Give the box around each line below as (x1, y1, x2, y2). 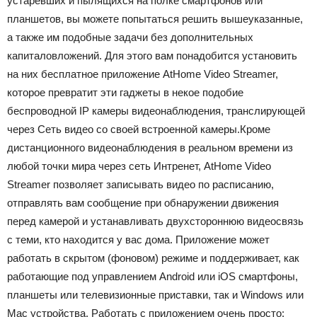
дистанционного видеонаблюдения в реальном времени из (7, 142, 293, 154)
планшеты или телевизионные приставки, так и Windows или (7, 289, 304, 301)
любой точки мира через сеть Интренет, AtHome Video (7, 160, 271, 172)
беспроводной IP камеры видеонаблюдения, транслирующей (7, 105, 305, 117)
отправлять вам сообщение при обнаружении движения (7, 197, 279, 209)
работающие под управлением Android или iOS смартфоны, (7, 270, 298, 282)
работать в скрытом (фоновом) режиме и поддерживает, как (7, 252, 299, 264)
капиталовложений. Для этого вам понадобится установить (7, 50, 297, 62)
